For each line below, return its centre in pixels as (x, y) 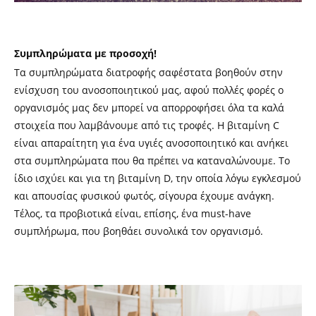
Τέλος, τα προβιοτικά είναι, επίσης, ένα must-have (133, 213)
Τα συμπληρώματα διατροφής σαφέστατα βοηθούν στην (148, 72)
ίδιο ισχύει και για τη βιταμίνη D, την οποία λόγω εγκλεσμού (158, 178)
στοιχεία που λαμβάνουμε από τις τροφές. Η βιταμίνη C (147, 125)
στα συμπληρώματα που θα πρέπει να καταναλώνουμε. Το (152, 160)
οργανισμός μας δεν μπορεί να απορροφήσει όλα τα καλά (149, 107)
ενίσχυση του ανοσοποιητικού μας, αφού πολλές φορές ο (149, 90)
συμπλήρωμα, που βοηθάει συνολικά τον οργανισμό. (140, 231)
